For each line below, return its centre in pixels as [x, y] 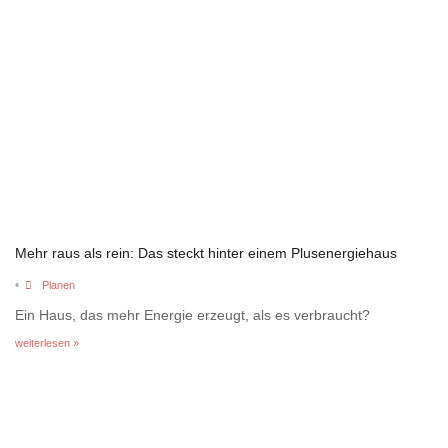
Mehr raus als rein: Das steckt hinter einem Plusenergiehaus [206, 252]
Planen [58, 284]
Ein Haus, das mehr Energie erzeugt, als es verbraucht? [192, 314]
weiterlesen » [47, 342]
